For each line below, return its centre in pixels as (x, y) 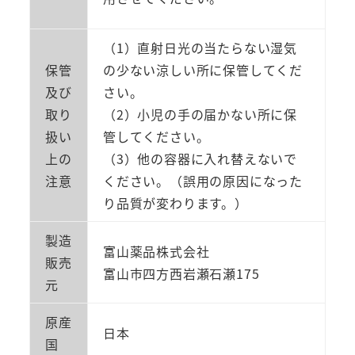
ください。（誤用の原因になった (202, 181)
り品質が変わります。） (175, 203)
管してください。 (156, 137)
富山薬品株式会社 (156, 252)
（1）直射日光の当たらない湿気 (200, 48)
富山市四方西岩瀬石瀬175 (181, 274)
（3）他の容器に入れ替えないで (200, 159)
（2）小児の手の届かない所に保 (200, 115)
